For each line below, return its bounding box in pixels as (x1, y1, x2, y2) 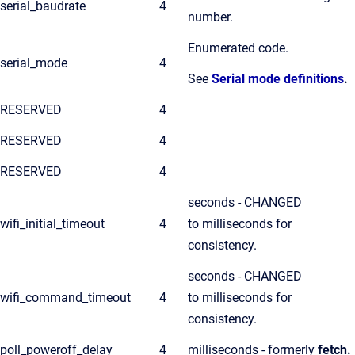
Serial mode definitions (212, 71, 344, 86)
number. (188, 10, 233, 25)
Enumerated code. (188, 40, 288, 55)
